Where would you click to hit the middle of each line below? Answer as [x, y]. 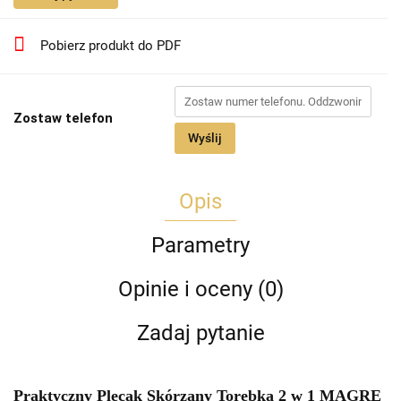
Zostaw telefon [63, 119]
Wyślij [205, 138]
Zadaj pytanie [200, 333]
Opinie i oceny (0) [200, 290]
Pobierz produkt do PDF [111, 46]
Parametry [200, 246]
